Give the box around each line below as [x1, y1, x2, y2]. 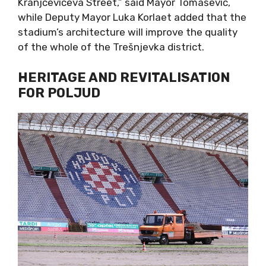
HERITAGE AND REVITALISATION [18, 69, 230, 85]
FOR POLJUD [18, 84, 100, 101]
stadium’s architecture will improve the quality [18, 26, 237, 39]
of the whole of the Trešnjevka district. [18, 41, 204, 53]
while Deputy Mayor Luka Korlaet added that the [18, 11, 246, 24]
